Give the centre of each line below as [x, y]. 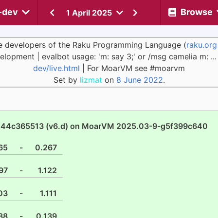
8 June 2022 [139, 80]
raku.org [202, 45]
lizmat [91, 80]
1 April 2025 [89, 13]
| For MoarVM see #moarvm [132, 68]
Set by [66, 80]
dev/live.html [56, 68]
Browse [196, 12]
